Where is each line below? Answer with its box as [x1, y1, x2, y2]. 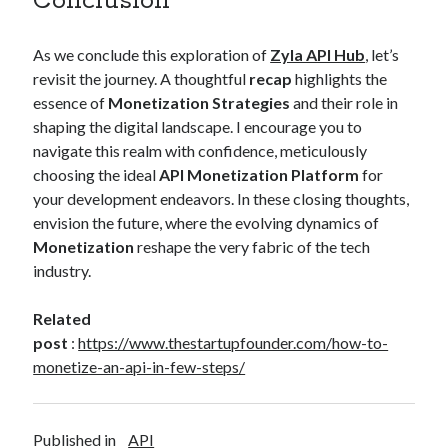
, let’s [365, 44, 400, 64]
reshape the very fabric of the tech [134, 236, 371, 256]
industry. [33, 260, 92, 280]
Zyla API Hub [270, 44, 366, 64]
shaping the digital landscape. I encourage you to [33, 116, 363, 136]
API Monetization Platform [159, 164, 360, 184]
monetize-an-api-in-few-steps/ [33, 356, 246, 376]
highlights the [292, 68, 388, 88]
